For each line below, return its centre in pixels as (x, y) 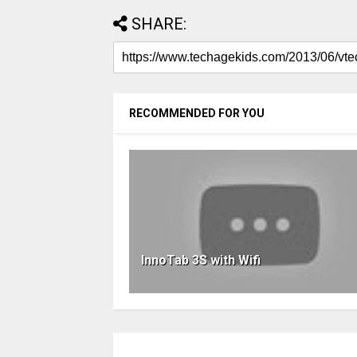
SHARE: (159, 24)
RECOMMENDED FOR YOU (197, 114)
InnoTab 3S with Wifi (201, 261)
